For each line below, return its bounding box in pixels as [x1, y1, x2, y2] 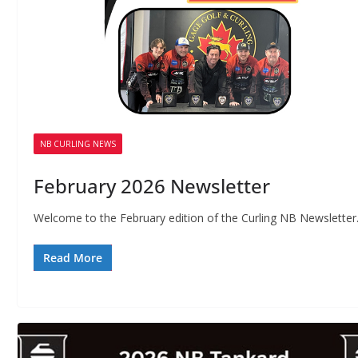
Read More [43, 250, 102, 266]
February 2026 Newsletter [34, 173, 270, 200]
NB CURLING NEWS [40, 138, 116, 150]
